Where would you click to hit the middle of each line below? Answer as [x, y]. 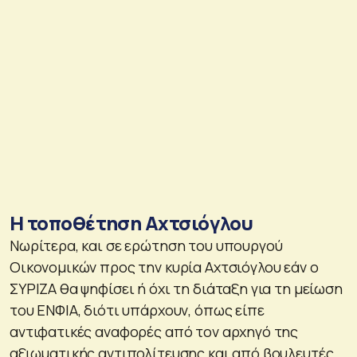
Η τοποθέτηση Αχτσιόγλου [131, 222]
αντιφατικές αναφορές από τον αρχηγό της [154, 331]
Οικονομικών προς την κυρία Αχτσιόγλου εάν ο [164, 267]
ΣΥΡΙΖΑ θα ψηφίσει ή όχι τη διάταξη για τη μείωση [176, 288]
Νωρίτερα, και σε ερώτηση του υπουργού [146, 245]
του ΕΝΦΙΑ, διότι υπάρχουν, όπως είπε [137, 310]
